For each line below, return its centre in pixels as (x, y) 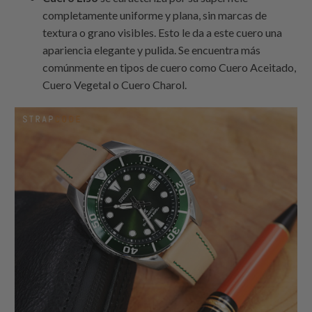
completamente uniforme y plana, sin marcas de (155, 15)
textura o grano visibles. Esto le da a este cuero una (163, 32)
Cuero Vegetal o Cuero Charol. (115, 84)
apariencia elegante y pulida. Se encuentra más (152, 49)
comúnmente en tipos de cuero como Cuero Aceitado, (170, 67)
